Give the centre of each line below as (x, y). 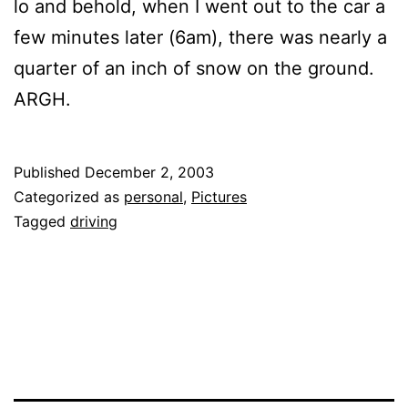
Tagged (42, 221)
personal (153, 196)
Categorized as (69, 196)
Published (49, 172)
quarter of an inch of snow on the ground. (194, 68)
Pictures (219, 196)
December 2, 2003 (149, 172)
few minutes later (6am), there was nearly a (200, 37)
